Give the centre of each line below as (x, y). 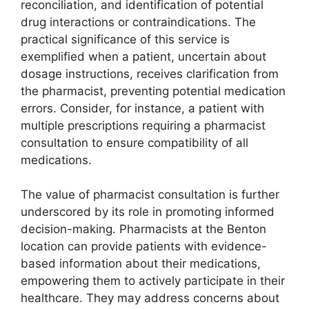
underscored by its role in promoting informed (148, 212)
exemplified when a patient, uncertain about (143, 56)
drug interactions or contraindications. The (138, 22)
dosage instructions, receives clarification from (150, 73)
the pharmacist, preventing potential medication (153, 91)
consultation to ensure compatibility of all (134, 142)
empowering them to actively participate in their (153, 281)
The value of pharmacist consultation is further (150, 195)
